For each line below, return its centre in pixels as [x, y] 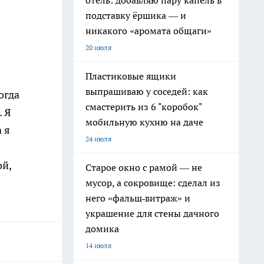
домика [102, 229]
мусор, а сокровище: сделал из [153, 183]
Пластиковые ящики [131, 76]
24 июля [98, 139]
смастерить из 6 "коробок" [144, 107]
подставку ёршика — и [136, 15]
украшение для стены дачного [152, 213]
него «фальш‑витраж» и [138, 198]
